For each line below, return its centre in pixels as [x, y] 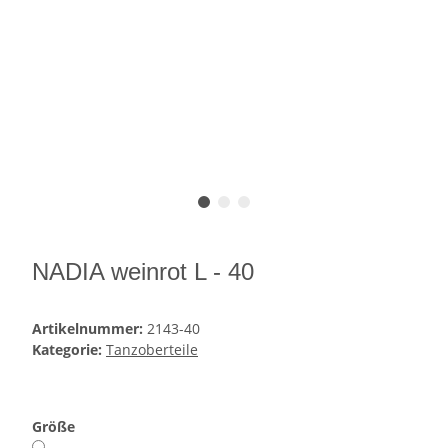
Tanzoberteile [152, 350]
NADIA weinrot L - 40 [143, 272]
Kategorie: [69, 350]
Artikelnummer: [89, 329]
